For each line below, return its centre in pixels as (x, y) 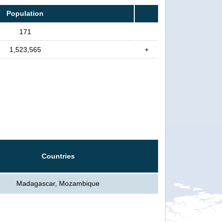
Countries (58, 156)
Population (25, 13)
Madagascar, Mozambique (58, 183)
